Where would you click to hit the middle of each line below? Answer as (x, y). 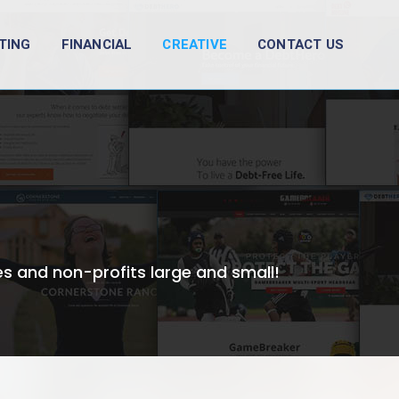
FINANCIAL (97, 45)
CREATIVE (195, 45)
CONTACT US (301, 45)
